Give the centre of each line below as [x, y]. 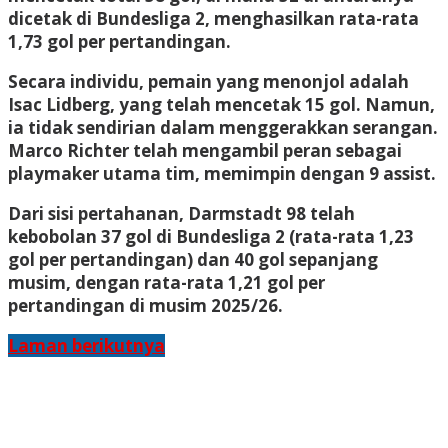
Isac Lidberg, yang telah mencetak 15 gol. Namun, [221, 104]
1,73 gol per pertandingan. [119, 41]
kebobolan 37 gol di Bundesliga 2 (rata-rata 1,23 [211, 236]
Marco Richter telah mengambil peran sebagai [205, 150]
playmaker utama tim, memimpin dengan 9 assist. [222, 173]
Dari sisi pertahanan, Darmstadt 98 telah [181, 213]
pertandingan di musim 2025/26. [145, 305]
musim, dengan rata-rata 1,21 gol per [166, 282]
